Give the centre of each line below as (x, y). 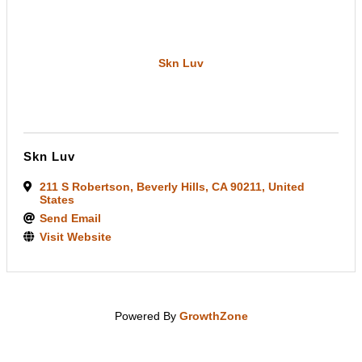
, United (283, 187)
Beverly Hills (171, 187)
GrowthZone (213, 316)
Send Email (70, 218)
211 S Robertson (85, 187)
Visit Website (76, 237)
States (57, 200)
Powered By (147, 316)
